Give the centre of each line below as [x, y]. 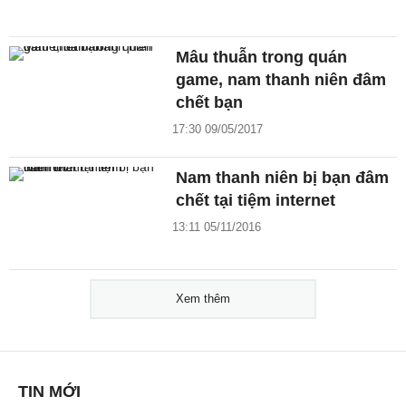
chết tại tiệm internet [256, 200]
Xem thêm [203, 298]
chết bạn [210, 102]
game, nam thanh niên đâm [281, 79]
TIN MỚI [49, 391]
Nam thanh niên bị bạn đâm [283, 177]
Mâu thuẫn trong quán [262, 57]
